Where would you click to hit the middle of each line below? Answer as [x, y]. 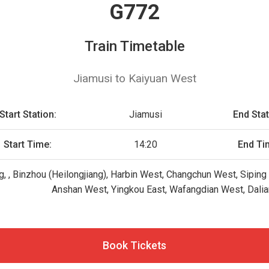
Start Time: [28, 144]
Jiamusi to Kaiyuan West [134, 78]
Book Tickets [134, 246]
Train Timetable [134, 46]
